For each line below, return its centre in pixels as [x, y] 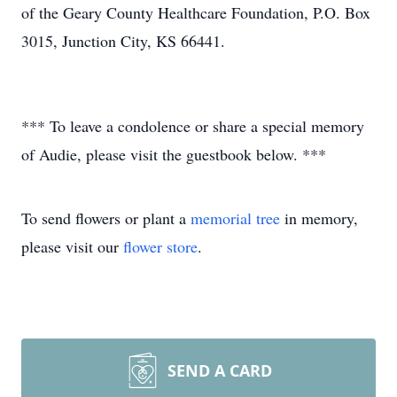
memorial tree [235, 218]
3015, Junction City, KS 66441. [123, 41]
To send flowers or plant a [106, 218]
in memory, [319, 218]
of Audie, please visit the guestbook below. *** [174, 154]
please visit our [72, 246]
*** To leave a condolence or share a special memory [193, 126]
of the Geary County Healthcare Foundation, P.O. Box [196, 12]
